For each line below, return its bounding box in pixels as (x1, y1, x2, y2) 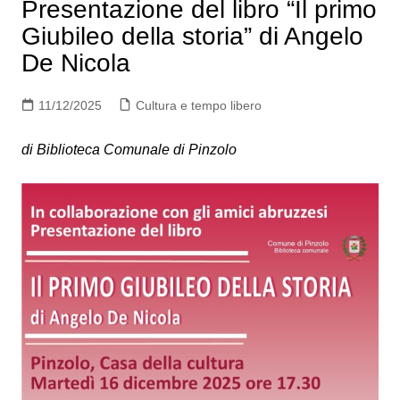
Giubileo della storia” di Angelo (21, 21, 363, 50)
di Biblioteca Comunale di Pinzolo (21, 141, 237, 157)
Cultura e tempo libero (135, 97, 262, 112)
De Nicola (21, 48, 130, 77)
